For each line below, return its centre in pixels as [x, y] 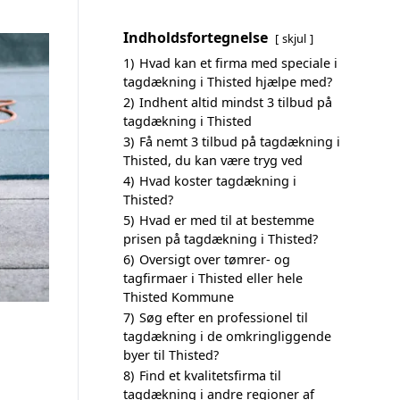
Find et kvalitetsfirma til [210, 375]
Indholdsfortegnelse [196, 37]
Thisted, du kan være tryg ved [213, 160]
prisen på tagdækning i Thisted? [221, 239]
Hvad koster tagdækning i [218, 181]
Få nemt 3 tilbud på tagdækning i [240, 142]
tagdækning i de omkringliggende [227, 336]
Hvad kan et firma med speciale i [238, 63]
